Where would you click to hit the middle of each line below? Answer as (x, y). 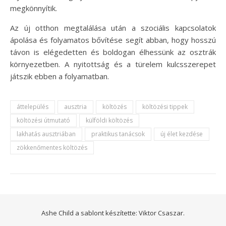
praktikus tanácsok (118, 134)
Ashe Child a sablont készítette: (90, 213)
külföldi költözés (109, 120)
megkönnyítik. (34, 8)
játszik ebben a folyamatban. (60, 76)
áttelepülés (33, 107)
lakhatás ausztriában (46, 134)
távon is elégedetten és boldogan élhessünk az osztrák (113, 52)
